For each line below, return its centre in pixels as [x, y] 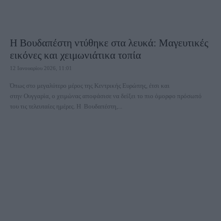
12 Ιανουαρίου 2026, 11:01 [41, 68]
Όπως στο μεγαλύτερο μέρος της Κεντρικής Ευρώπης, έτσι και [90, 86]
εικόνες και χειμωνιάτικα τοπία [75, 55]
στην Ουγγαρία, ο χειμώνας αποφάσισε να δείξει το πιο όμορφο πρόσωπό [106, 96]
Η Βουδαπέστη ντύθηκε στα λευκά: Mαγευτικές [109, 43]
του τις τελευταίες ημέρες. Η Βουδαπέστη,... [66, 106]
